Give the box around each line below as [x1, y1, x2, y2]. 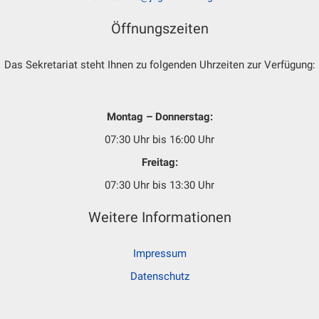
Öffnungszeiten [110, 20, 209, 38]
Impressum [132, 247, 187, 261]
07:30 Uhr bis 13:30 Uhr [105, 178, 214, 192]
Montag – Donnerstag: [106, 110, 213, 123]
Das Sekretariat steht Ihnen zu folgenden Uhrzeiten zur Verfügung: [4, 58, 315, 72]
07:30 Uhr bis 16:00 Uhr [105, 132, 214, 146]
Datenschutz [130, 270, 189, 283]
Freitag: [141, 155, 178, 169]
